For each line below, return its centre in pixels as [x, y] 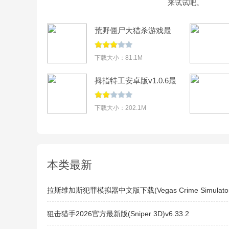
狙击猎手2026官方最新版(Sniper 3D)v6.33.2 [118, 214]
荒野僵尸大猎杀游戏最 [133, 30]
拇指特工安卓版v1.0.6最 [135, 81]
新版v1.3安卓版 [121, 43]
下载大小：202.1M [120, 108]
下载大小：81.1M [119, 58]
